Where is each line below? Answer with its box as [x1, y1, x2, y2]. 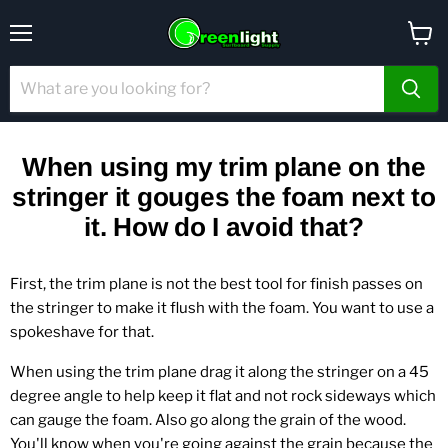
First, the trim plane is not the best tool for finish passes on [10, 275, 423, 293]
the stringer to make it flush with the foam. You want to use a [10, 299, 434, 317]
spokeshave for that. [10, 323, 154, 341]
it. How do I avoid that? [84, 212, 364, 242]
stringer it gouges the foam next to [12, 182, 436, 212]
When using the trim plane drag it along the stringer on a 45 [10, 363, 429, 381]
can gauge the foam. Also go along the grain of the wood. [10, 411, 406, 429]
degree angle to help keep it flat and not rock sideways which [10, 387, 436, 405]
